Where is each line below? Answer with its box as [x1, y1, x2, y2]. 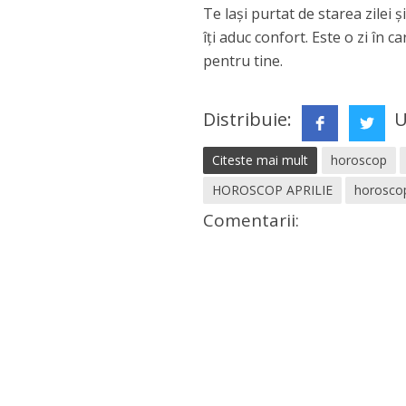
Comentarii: [203, 208, 300, 233]
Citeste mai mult [212, 151, 309, 169]
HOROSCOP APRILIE [212, 181, 333, 199]
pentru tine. [203, 51, 284, 72]
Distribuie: [203, 107, 297, 132]
